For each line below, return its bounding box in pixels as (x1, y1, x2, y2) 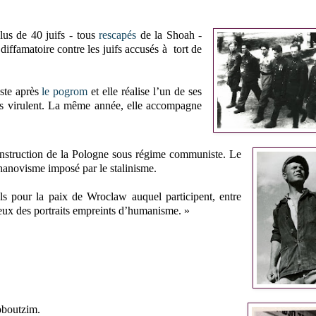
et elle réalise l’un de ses (87, 85, 202, 97)
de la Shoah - (136, 28, 202, 41)
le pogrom (42, 85, 88, 97)
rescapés (99, 28, 137, 41)
